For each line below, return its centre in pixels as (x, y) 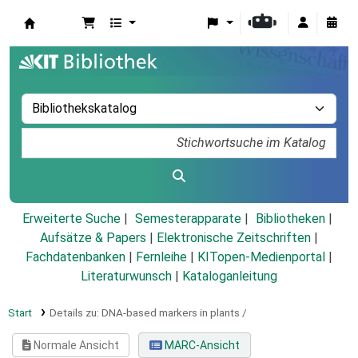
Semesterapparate (188, 219)
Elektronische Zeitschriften (234, 238)
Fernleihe (161, 257)
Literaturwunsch (126, 276)
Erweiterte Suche (71, 219)
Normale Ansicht (76, 346)
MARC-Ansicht (201, 346)
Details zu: (75, 313)
